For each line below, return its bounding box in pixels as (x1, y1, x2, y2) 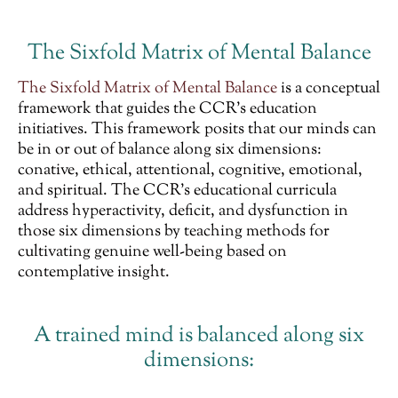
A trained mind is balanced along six (34, 321, 364, 352)
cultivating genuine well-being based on (18, 241, 287, 265)
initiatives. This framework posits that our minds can (18, 118, 377, 142)
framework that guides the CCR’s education (18, 98, 317, 122)
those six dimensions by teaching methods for (18, 220, 330, 244)
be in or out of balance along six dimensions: (18, 139, 322, 163)
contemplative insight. (18, 261, 170, 285)
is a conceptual (277, 77, 380, 101)
